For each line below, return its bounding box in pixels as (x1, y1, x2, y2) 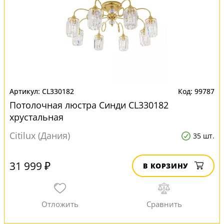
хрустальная (9, 111, 63, 123)
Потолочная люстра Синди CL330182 (9, 99, 168, 111)
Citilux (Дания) (9, 129, 70, 141)
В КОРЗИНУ (143, 161, 188, 170)
